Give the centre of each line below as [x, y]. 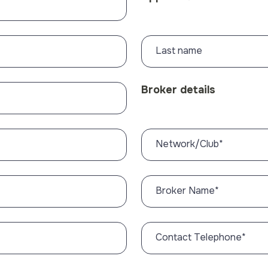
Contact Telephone [198, 237]
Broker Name [185, 191]
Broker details [178, 90]
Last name [179, 51]
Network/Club [187, 144]
